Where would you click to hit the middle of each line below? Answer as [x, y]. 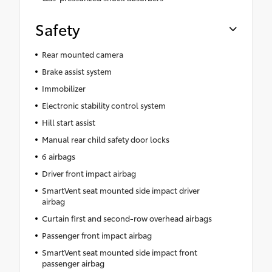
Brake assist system [76, 71]
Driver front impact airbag [89, 173]
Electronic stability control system [104, 105]
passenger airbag [73, 263]
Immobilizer [63, 88]
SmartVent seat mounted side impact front [119, 252]
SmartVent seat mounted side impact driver [121, 190]
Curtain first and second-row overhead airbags [127, 218]
